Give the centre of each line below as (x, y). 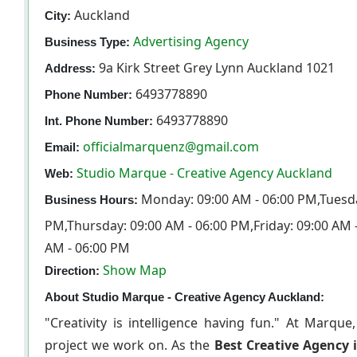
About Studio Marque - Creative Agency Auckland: (184, 296)
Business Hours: (91, 199)
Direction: (72, 270)
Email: (62, 147)
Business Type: (87, 41)
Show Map (135, 270)
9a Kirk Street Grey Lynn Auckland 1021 (215, 67)
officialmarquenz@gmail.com (171, 146)
